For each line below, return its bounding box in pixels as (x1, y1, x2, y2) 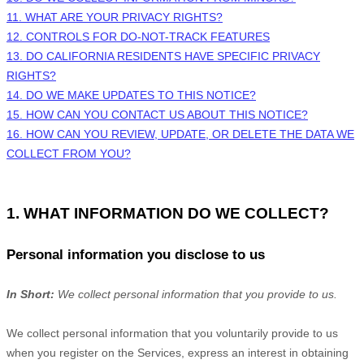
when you (6, 346, 59, 359)
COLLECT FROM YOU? (6, 147, 131, 160)
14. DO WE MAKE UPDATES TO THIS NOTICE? (6, 89, 256, 102)
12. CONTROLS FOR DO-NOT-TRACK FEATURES (6, 30, 270, 43)
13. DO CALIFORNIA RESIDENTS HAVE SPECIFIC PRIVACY (6, 50, 320, 63)
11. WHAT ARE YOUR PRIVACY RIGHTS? (6, 11, 223, 24)
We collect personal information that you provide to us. (58, 288, 337, 301)
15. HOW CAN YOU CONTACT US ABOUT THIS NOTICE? (6, 108, 308, 121)
